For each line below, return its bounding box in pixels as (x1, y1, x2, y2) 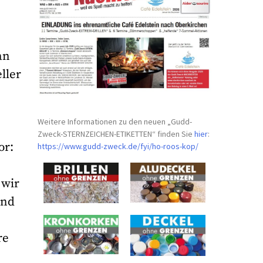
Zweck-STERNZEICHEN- (38, 128, 117, 139)
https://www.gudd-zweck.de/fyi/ (38, 140, 153, 151)
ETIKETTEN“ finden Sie (116, 128, 195, 139)
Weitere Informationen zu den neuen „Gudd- (38, 116, 193, 127)
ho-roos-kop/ (152, 140, 199, 151)
